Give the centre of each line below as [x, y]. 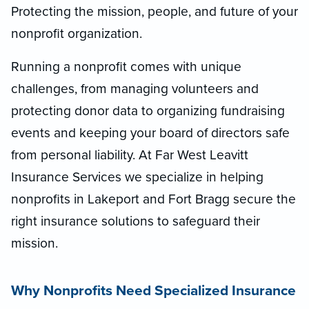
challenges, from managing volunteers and [135, 88]
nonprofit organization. [77, 33]
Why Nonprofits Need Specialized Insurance [153, 290]
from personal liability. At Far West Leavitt [130, 154]
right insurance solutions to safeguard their [136, 221]
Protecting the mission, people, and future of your [154, 11]
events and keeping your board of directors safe [150, 132]
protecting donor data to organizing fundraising [148, 110]
